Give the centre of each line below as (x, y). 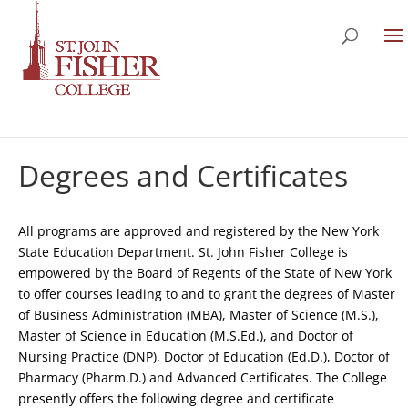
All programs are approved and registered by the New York (199, 231)
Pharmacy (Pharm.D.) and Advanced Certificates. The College (203, 377)
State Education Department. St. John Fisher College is (183, 252)
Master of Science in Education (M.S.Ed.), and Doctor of (186, 336)
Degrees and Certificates (183, 175)
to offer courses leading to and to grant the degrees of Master (207, 294)
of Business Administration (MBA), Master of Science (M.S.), (199, 315)
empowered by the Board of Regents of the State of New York (205, 273)
